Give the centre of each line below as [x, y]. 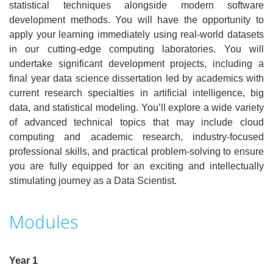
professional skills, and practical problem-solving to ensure [136, 151]
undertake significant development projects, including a [136, 64]
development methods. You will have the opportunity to [136, 20]
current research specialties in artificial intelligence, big [136, 93]
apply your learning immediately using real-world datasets [136, 34]
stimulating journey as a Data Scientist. [93, 181]
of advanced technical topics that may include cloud [136, 122]
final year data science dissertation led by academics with [136, 78]
